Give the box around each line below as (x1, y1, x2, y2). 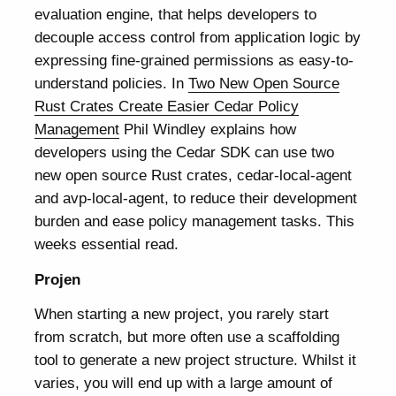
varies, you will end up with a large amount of (34, 373, 333, 392)
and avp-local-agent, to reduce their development (34, 189, 358, 208)
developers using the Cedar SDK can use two (34, 143, 335, 162)
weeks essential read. (34, 235, 179, 254)
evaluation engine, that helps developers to (34, 5, 317, 24)
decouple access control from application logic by (34, 28, 362, 47)
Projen (34, 270, 81, 288)
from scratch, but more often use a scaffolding (34, 327, 340, 346)
